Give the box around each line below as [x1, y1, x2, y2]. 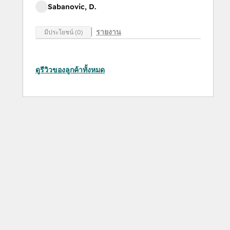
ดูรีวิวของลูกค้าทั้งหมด [35, 65, 105, 74]
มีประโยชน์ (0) [44, 28, 83, 36]
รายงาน [96, 27, 121, 36]
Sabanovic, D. [48, 2, 96, 12]
